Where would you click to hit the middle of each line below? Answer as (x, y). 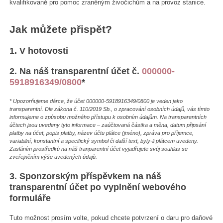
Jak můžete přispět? (61, 29)
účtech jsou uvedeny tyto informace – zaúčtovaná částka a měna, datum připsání (108, 125)
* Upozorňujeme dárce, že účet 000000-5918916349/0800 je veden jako (96, 101)
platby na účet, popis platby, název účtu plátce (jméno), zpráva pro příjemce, (102, 133)
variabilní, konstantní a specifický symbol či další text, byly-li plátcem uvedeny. (104, 141)
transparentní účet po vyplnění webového (98, 187)
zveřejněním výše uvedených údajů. (54, 157)
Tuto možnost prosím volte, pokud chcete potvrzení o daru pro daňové (111, 218)
